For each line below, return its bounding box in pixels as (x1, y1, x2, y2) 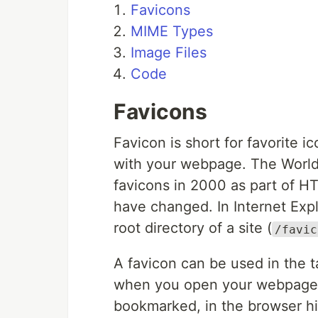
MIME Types (131, 23, 213, 40)
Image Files (131, 44, 207, 62)
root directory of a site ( (114, 219, 272, 237)
